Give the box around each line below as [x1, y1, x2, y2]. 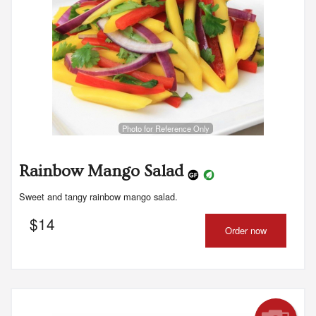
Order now [225, 223, 267, 237]
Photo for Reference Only [122, 122, 209, 134]
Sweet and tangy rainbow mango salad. [19, 189, 178, 203]
